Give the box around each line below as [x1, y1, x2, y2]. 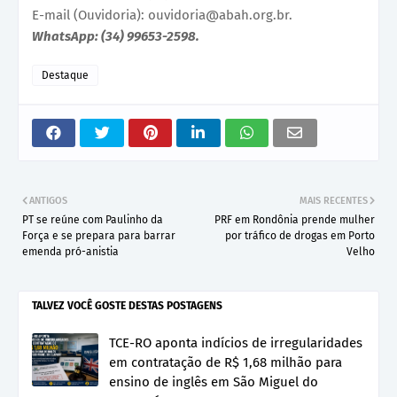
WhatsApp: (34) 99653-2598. [32, 28, 199, 45]
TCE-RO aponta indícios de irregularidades [109, 335, 362, 352]
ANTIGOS [29, 195, 67, 207]
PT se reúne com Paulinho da [22, 214, 163, 227]
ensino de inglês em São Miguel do [109, 374, 318, 391]
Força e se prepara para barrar [22, 230, 175, 243]
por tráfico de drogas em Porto [225, 230, 375, 243]
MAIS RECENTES [300, 195, 368, 207]
